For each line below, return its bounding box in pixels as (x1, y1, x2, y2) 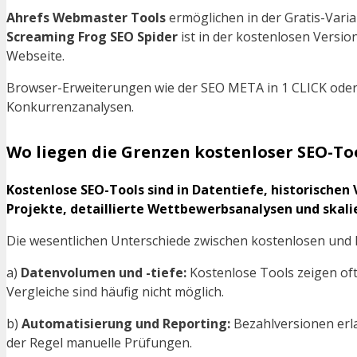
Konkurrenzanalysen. (6, 98, 134, 116)
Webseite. (6, 47, 65, 65)
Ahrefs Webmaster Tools (6, 9, 166, 27)
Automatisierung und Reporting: (22, 315, 230, 333)
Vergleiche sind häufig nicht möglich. (6, 283, 224, 301)
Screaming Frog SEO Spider (6, 28, 178, 46)
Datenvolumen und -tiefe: (21, 264, 186, 282)
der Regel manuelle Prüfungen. (6, 334, 192, 352)
